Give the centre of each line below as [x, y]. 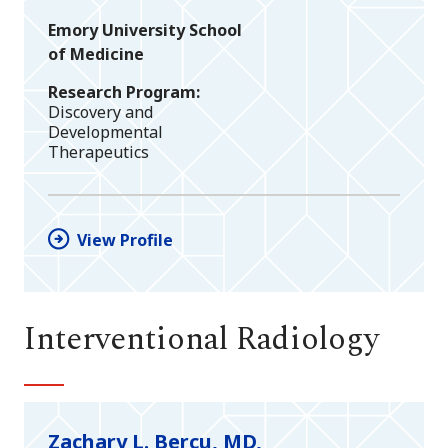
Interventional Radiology [201, 340]
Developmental [105, 131]
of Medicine [96, 53]
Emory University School [145, 29]
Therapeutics [98, 151]
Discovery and [100, 111]
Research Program [122, 91]
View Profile [125, 240]
